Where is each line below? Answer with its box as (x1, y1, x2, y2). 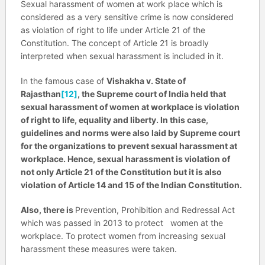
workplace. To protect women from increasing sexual (20, 230, 225, 241)
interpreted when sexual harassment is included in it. (20, 50, 224, 61)
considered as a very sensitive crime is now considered (20, 11, 234, 22)
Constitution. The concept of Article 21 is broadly (20, 37, 209, 48)
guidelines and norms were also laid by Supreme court (20, 127, 240, 138)
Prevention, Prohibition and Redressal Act (75, 204, 235, 215)
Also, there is (20, 204, 75, 215)
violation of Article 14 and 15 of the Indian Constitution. (20, 179, 242, 190)
